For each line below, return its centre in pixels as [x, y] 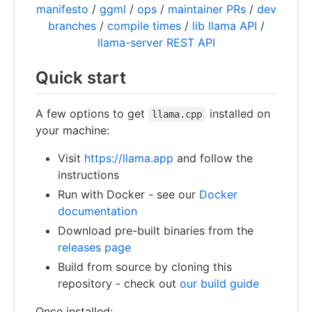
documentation [97, 211]
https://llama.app [129, 158]
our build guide [219, 284]
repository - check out [119, 284]
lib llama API [224, 25]
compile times [144, 25]
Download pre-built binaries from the [156, 231]
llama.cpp [177, 115]
